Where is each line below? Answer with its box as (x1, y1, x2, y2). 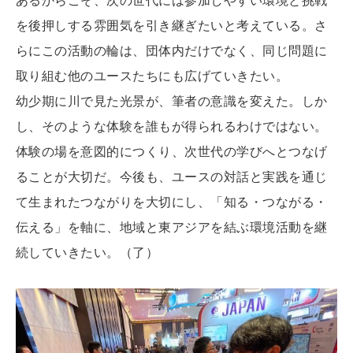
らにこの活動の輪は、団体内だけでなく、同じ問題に (16, 41, 328, 59)
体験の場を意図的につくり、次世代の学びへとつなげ (16, 142, 328, 160)
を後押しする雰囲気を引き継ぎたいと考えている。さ (16, 16, 328, 34)
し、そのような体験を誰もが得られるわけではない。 (16, 117, 328, 135)
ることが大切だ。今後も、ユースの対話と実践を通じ (16, 167, 328, 185)
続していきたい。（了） (16, 243, 159, 261)
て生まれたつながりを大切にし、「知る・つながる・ (16, 192, 328, 210)
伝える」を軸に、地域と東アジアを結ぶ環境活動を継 (16, 217, 328, 236)
